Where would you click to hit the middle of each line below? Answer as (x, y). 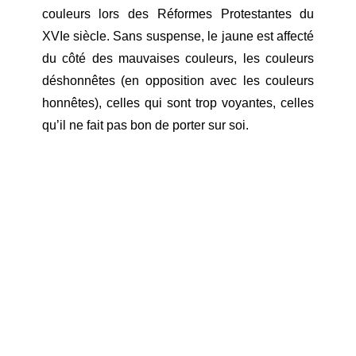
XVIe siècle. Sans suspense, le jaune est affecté (178, 37)
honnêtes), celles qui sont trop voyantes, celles (178, 103)
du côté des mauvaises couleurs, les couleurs (178, 59)
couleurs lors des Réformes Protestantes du (178, 14)
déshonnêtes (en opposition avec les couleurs (178, 81)
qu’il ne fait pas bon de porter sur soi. (145, 126)
